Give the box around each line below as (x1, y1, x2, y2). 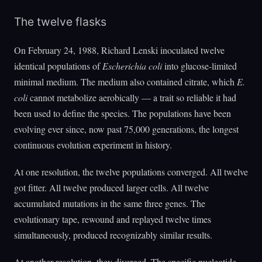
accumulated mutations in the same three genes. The (14, 197, 205, 210)
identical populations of (14, 60, 102, 73)
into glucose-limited (162, 60, 237, 73)
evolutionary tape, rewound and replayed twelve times (14, 213, 211, 226)
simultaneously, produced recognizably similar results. (14, 229, 212, 242)
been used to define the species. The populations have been (14, 107, 231, 120)
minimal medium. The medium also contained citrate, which (14, 75, 237, 88)
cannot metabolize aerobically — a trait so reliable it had (27, 91, 236, 104)
